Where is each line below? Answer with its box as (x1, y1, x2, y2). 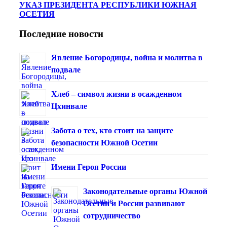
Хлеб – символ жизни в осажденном (51, 89, 182, 98)
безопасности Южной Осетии (51, 138, 158, 147)
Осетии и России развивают (83, 199, 185, 208)
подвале (51, 65, 81, 74)
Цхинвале (51, 101, 87, 110)
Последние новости (19, 28, 103, 39)
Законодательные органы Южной (83, 186, 207, 196)
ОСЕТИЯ (19, 10, 55, 19)
